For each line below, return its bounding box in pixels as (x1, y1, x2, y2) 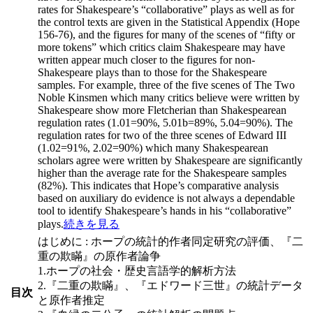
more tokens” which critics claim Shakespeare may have (38, 41, 285, 53)
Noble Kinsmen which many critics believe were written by (38, 91, 300, 103)
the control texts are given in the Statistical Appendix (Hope (38, 15, 300, 28)
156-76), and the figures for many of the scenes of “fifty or (38, 28, 295, 41)
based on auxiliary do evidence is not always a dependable (38, 191, 295, 204)
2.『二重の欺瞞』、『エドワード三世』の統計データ (38, 279, 303, 291)
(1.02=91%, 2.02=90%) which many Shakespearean (38, 141, 268, 154)
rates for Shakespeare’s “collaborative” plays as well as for (38, 3, 294, 15)
